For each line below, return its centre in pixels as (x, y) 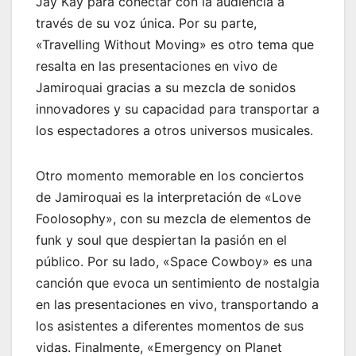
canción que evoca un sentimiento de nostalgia (178, 282)
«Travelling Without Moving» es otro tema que (175, 44)
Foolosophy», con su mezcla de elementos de (173, 218)
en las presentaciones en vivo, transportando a (177, 304)
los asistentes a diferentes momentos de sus (170, 325)
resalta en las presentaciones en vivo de (157, 66)
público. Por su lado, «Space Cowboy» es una (174, 261)
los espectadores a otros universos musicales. (174, 130)
